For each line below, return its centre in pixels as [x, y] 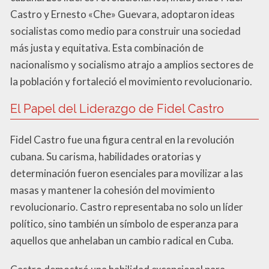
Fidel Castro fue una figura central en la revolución [122, 139]
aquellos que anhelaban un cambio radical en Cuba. [122, 240]
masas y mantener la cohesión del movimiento [113, 190]
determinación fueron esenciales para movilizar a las [127, 173]
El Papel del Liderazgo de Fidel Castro [117, 108]
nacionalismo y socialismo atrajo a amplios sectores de [132, 64]
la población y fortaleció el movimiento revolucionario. [131, 81]
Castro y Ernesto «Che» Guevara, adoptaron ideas [122, 14]
